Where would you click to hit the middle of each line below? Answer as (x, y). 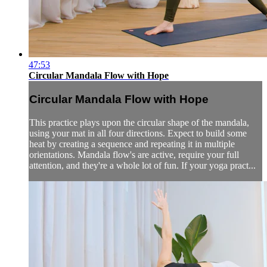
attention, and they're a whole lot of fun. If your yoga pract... (142, 165)
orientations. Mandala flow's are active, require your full (134, 154)
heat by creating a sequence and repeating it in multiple (132, 144)
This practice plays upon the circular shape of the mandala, (139, 122)
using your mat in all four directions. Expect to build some (138, 133)
